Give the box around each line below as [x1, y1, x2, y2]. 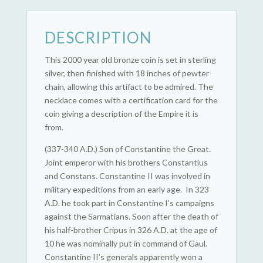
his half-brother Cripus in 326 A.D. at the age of [44, 224, 217, 235]
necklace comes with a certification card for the [44, 95, 218, 105]
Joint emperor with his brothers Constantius [44, 157, 208, 167]
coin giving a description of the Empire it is [44, 108, 198, 119]
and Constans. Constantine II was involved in [44, 170, 210, 181]
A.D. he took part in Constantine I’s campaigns [44, 197, 214, 208]
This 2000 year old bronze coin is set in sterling [44, 54, 216, 65]
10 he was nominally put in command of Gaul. [44, 238, 207, 248]
